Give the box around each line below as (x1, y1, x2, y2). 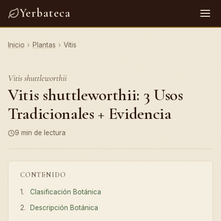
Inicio (8, 41, 25, 49)
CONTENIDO (20, 170, 66, 179)
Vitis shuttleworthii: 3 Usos (8, 85, 183, 105)
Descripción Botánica (30, 204, 99, 212)
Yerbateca (20, 6, 71, 20)
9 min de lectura (15, 129, 66, 137)
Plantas (32, 41, 56, 49)
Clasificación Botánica (30, 187, 102, 196)
